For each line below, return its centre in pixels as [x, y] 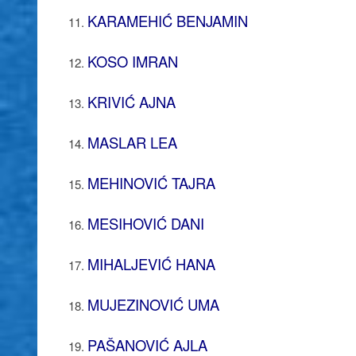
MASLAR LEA [132, 142]
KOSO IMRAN [132, 61]
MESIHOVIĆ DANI [145, 223]
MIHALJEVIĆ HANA [151, 263]
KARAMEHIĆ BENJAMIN [167, 20]
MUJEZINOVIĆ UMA [153, 304]
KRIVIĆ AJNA [131, 101]
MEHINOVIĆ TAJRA [151, 182]
